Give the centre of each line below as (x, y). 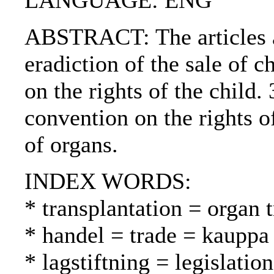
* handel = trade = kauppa (147, 235)
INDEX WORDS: (108, 181)
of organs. (71, 145)
